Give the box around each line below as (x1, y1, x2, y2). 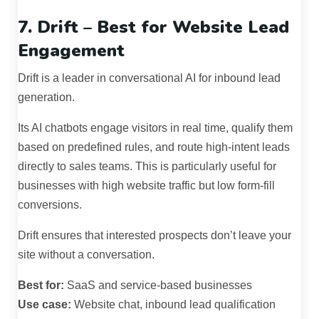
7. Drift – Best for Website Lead (18, 16, 289, 39)
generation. (18, 91, 75, 104)
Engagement (18, 39, 125, 63)
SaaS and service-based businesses (64, 279, 252, 292)
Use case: (18, 298, 71, 311)
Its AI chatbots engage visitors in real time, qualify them (18, 122, 293, 135)
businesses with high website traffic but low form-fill (18, 179, 275, 192)
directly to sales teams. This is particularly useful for (18, 160, 276, 173)
